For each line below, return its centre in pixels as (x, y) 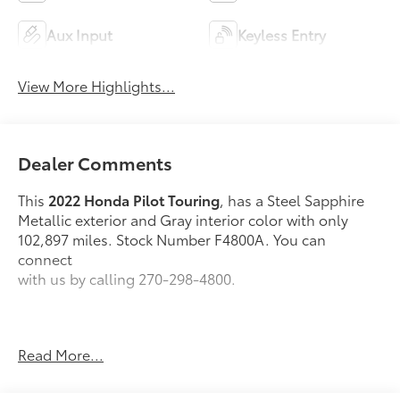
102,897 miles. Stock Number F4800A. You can (172, 239)
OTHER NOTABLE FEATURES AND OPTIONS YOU (181, 377)
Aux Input (80, 35)
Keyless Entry (282, 35)
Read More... (61, 354)
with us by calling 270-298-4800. (127, 279)
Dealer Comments (96, 163)
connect (46, 259)
